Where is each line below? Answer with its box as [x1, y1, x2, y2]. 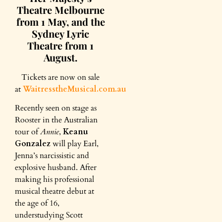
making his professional [15, 174, 94, 185]
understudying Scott [15, 210, 83, 221]
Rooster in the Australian [15, 114, 98, 126]
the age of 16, [15, 198, 59, 209]
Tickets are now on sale [21, 72, 100, 83]
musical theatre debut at [15, 186, 94, 197]
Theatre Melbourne [16, 3, 105, 16]
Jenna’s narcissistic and [15, 150, 89, 162]
